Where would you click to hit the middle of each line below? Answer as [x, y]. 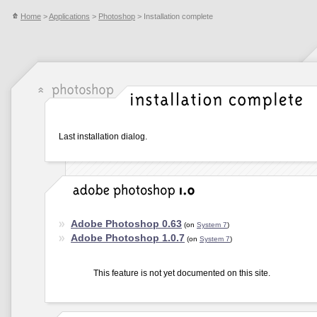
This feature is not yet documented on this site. [182, 273]
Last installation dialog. [103, 137]
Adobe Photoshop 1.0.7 [128, 238]
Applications [69, 16]
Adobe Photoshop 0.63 [126, 224]
